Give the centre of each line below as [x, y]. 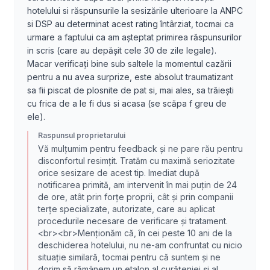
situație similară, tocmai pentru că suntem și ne [129, 257]
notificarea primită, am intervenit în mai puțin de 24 [137, 185]
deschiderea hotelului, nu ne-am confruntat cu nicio [140, 245]
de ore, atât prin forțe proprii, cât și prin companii [136, 197]
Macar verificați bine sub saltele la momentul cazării [129, 64]
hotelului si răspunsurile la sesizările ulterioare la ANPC [135, 11]
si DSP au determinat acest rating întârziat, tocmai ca [130, 24]
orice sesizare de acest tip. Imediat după [119, 173]
